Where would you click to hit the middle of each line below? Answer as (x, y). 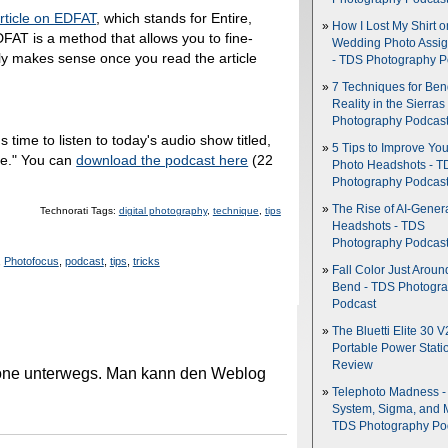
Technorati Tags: (79, 210)
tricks (146, 260)
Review (352, 365)
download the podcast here (162, 159)
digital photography (162, 210)
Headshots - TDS (378, 226)
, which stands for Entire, (174, 18)
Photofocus (31, 260)
